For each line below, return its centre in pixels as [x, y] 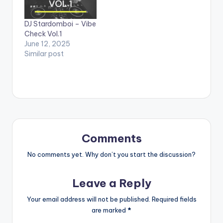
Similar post [44, 54]
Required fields [174, 199]
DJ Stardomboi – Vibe [60, 24]
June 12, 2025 [47, 44]
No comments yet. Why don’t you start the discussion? [111, 154]
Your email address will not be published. [88, 199]
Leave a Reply [111, 183]
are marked [110, 210]
